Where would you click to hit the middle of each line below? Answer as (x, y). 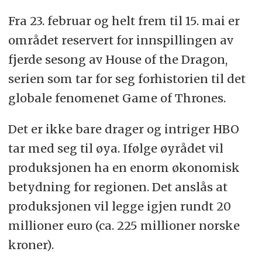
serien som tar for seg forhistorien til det (127, 78)
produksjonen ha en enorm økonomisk (124, 167)
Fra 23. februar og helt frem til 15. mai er (124, 20)
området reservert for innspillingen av (120, 40)
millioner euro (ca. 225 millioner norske (124, 225)
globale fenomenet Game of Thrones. (117, 98)
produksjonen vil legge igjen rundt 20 (119, 206)
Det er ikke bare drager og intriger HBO (123, 129)
